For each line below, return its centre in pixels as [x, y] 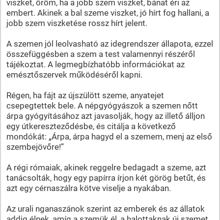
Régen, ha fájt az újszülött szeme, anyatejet [85, 95]
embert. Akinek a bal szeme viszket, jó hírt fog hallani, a [108, 13]
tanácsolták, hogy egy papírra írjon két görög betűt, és [106, 178]
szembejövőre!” [35, 147]
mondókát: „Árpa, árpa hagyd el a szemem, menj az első [109, 136]
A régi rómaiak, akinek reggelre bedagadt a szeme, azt [106, 167]
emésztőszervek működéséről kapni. [74, 74]
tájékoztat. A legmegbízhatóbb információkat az [95, 64]
